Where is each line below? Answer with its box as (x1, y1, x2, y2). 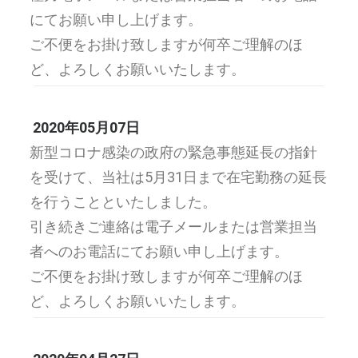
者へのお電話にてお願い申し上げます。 (30, 243, 288, 260)
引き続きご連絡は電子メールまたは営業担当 (30, 218, 317, 235)
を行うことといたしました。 (30, 193, 217, 210)
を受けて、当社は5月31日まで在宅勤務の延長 (30, 169, 327, 185)
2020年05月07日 (33, 119, 140, 136)
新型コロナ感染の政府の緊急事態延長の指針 (30, 144, 317, 161)
